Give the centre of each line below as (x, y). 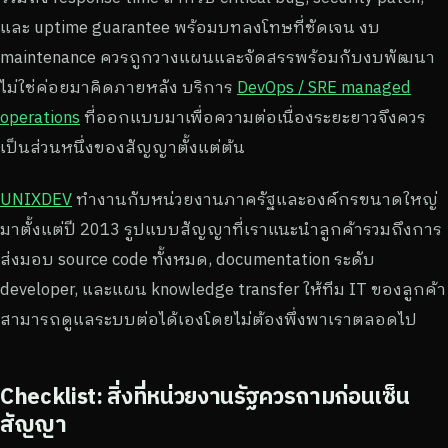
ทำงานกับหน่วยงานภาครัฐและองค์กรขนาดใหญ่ (255, 198)
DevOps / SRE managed (324, 86)
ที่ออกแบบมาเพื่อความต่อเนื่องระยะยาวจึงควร (253, 116)
